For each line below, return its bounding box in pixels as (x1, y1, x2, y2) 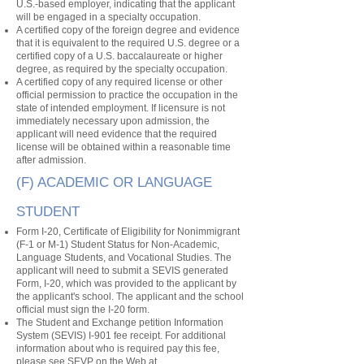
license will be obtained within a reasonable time (16, 141, 231, 153)
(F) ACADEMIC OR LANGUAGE (16, 175, 212, 190)
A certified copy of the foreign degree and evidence (16, 24, 240, 36)
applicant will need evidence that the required (16, 128, 217, 140)
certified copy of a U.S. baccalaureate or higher (16, 50, 223, 62)
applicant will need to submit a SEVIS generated (16, 265, 228, 276)
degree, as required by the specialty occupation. (16, 63, 227, 75)
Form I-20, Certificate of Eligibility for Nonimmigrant (16, 226, 240, 237)
